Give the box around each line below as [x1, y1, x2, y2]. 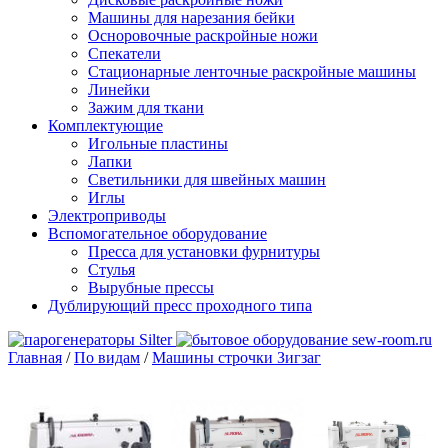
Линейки [88, 81, 150, 98]
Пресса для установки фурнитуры [88, 243, 320, 260]
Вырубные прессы [88, 279, 214, 296]
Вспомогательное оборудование [48, 225, 267, 242]
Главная [8, 349, 62, 366]
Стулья [88, 261, 135, 278]
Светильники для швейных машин [88, 171, 326, 188]
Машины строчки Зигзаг [152, 349, 321, 366]
